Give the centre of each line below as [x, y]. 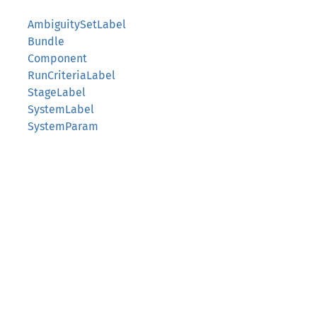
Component [57, 58]
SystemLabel [61, 109]
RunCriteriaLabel [71, 75]
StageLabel [57, 92]
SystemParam [63, 126]
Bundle [46, 41]
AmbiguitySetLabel [77, 24]
